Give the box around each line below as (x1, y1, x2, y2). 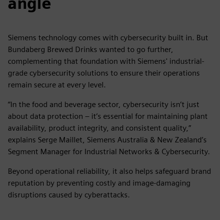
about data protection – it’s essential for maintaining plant (8, 111, 208, 121)
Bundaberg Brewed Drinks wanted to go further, (8, 45, 173, 54)
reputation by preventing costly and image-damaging (8, 178, 191, 188)
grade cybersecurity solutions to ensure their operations (8, 68, 200, 78)
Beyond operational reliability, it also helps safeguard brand (8, 166, 211, 176)
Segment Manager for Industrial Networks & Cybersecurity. (8, 147, 210, 156)
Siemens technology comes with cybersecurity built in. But (8, 33, 208, 42)
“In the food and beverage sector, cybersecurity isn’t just (8, 100, 199, 109)
